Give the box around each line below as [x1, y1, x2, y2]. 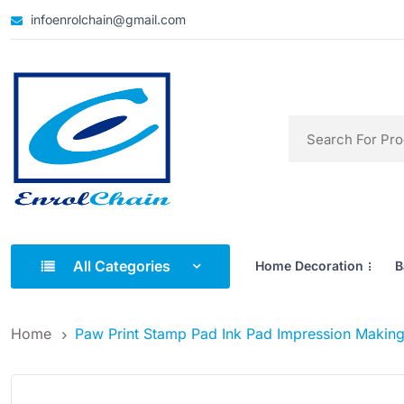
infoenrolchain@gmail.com [27, 12, 186, 27]
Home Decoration [255, 258, 363, 273]
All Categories [72, 256, 170, 275]
